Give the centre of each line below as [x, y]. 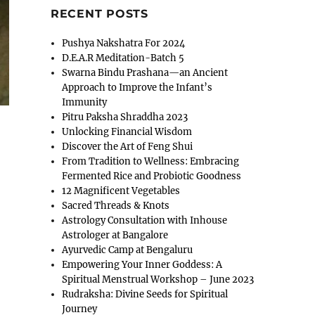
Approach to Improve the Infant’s [137, 88]
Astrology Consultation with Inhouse [145, 221]
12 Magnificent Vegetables [121, 191]
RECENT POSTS [99, 14]
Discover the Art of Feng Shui [128, 147]
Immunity [85, 103]
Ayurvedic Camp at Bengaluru [128, 250]
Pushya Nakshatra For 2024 [124, 44]
